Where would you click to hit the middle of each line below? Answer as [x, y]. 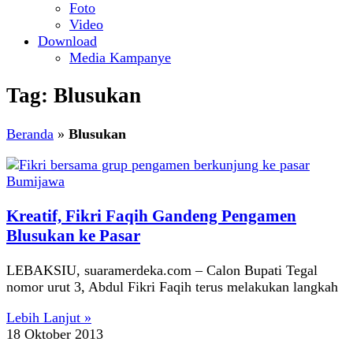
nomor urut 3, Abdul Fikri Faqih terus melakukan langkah [172, 286]
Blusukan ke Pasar [73, 235]
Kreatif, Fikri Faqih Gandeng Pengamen [151, 216]
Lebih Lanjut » [49, 317]
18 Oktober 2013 [55, 334]
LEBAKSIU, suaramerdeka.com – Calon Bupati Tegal [162, 270]
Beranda [30, 134]
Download [67, 41]
